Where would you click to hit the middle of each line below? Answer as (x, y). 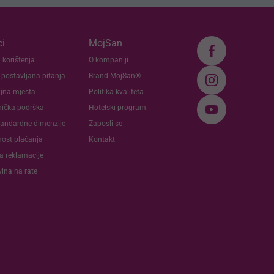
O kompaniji (108, 60)
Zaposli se (105, 123)
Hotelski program (117, 107)
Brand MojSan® (114, 76)
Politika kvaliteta (116, 91)
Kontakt (102, 139)
